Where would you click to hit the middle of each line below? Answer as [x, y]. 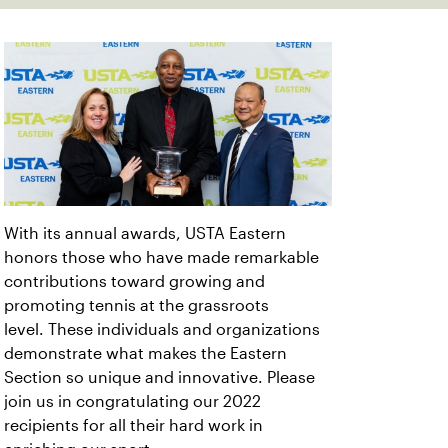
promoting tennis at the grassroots [136, 305]
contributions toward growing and [134, 281]
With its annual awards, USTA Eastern [145, 233]
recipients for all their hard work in [133, 425]
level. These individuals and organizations [162, 329]
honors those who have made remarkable [161, 257]
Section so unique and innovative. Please [159, 377]
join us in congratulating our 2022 [132, 401]
